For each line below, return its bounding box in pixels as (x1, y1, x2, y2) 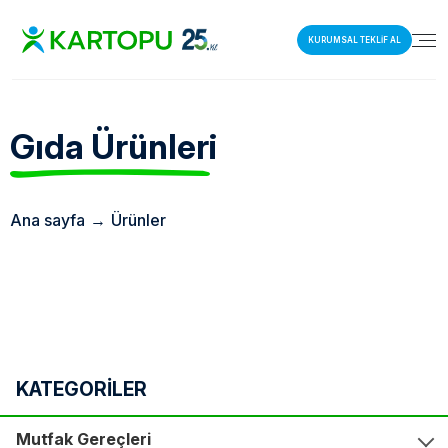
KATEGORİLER (16, 377, 147, 402)
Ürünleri (91, 126, 217, 167)
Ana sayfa (10, 210, 85, 231)
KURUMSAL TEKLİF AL (308, 34, 401, 45)
